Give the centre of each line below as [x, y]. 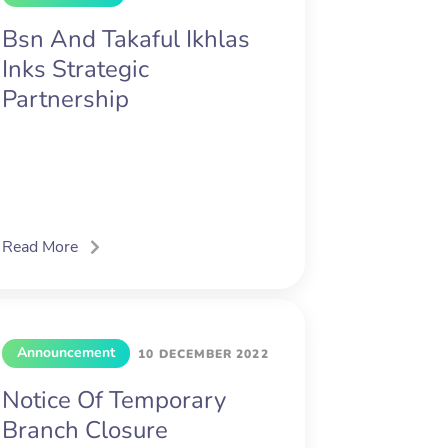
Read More [40, 247]
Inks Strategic [76, 69]
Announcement [66, 353]
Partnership [66, 99]
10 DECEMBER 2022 [203, 354]
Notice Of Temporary [114, 400]
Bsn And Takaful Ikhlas [126, 39]
